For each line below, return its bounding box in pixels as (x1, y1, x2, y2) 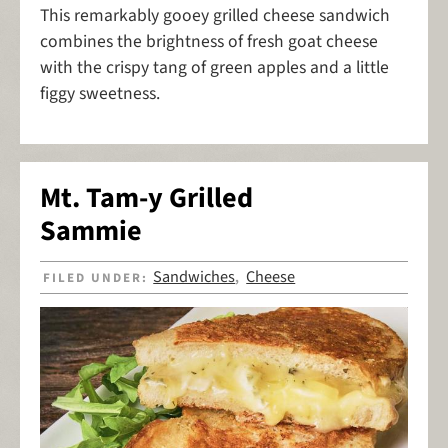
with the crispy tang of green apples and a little (40, 54, 389, 80)
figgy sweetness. (40, 80, 160, 106)
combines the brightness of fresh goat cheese (40, 28, 378, 54)
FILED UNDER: (43, 269, 154, 288)
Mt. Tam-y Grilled (40, 178, 253, 219)
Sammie (40, 211, 142, 252)
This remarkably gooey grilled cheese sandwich (40, 2, 390, 28)
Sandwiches (153, 265, 236, 290)
